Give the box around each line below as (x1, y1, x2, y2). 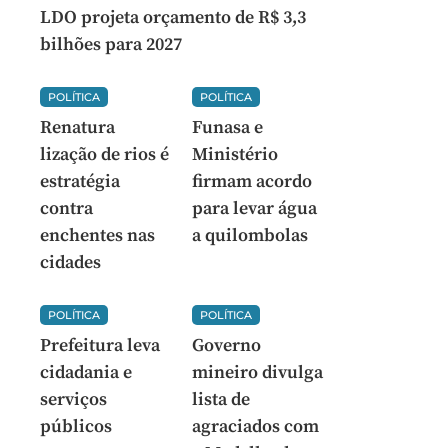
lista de (191, 388, 250, 411)
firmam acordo (191, 170, 312, 193)
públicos (40, 415, 112, 438)
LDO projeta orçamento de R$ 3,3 (40, 6, 306, 29)
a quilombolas (191, 224, 308, 247)
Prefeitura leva (40, 334, 160, 357)
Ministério (191, 143, 278, 166)
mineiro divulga (191, 361, 323, 384)
